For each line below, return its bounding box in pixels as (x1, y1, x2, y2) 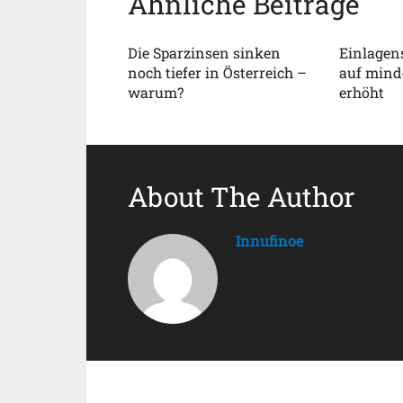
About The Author (128, 179, 355, 214)
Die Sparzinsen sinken (128, 43, 281, 62)
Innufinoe (236, 231, 303, 250)
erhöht (338, 83, 384, 102)
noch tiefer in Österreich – (128, 63, 307, 82)
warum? (128, 83, 184, 102)
